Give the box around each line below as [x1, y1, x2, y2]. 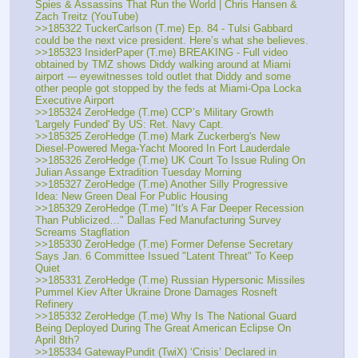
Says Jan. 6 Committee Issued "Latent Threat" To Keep [35, 249, 293, 262]
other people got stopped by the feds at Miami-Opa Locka [35, 82, 301, 94]
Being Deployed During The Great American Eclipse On [35, 321, 291, 334]
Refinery [35, 297, 77, 310]
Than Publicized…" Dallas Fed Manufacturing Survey [35, 213, 281, 226]
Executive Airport [35, 93, 114, 106]
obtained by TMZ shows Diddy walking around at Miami [35, 58, 291, 70]
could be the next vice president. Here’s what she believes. [35, 34, 308, 46]
